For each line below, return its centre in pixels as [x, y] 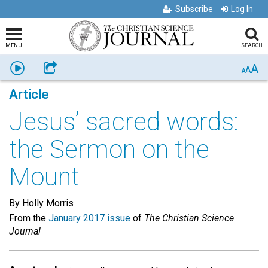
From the [29, 218]
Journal [25, 231]
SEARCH [252, 45]
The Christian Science [189, 218]
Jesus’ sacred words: [124, 122]
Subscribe [194, 9]
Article [29, 94]
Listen [36, 67]
